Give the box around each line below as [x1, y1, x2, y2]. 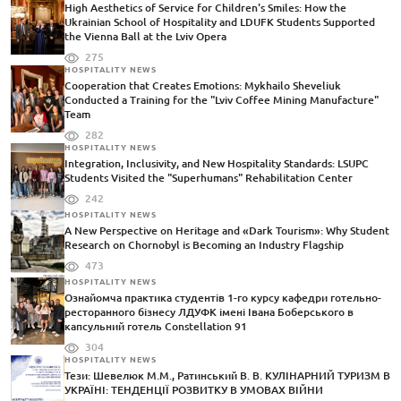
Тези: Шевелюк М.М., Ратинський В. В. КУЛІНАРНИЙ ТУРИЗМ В [64, 370, 390, 382]
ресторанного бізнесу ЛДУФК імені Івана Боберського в [64, 306, 354, 319]
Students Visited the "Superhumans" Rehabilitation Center [64, 172, 353, 184]
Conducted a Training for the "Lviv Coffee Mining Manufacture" [64, 94, 379, 107]
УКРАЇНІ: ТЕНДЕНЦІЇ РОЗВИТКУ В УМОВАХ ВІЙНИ [64, 384, 323, 397]
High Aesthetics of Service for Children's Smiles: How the [64, 2, 346, 14]
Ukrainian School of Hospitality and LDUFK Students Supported [64, 16, 375, 29]
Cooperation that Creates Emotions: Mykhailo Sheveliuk [64, 80, 341, 92]
